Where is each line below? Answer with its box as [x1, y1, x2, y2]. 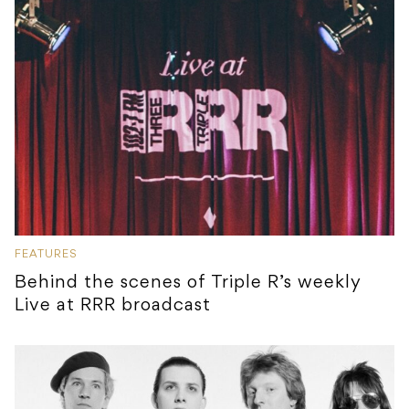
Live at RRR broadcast [15, 297, 211, 316]
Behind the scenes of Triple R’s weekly [15, 274, 362, 293]
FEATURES [15, 249, 78, 261]
